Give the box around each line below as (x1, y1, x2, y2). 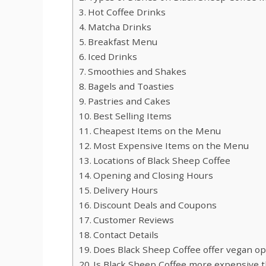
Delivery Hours (93, 183, 159, 196)
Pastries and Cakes (88, 94, 171, 107)
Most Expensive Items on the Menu (93, 139, 249, 151)
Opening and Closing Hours (93, 169, 214, 181)
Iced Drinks (88, 50, 138, 62)
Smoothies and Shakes (88, 65, 187, 77)
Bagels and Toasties (88, 80, 175, 92)
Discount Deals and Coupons (93, 198, 217, 211)
